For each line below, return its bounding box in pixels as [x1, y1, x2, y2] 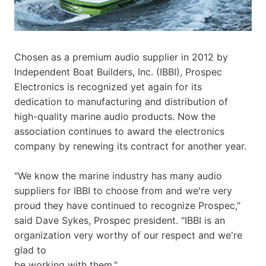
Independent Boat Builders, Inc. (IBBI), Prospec [14, 65, 222, 78]
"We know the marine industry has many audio [14, 169, 222, 182]
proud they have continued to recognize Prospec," [14, 199, 240, 211]
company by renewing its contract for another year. [14, 140, 246, 152]
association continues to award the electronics [14, 125, 224, 137]
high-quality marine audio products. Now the [14, 110, 216, 122]
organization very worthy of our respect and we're [14, 229, 242, 241]
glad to [14, 243, 46, 256]
